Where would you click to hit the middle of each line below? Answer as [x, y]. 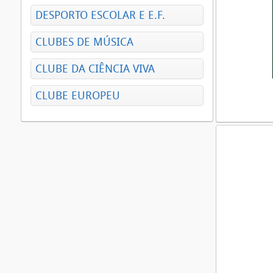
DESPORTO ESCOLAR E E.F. [100, 15]
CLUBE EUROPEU [78, 96]
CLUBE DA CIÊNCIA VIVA [95, 69]
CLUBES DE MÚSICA [84, 42]
